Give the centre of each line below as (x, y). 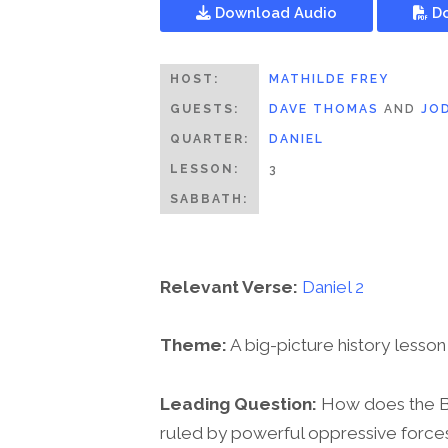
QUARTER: (209, 138)
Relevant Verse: (229, 287)
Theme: (193, 345)
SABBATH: (209, 198)
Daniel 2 (333, 287)
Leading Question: (238, 403)
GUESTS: (204, 108)
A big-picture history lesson (336, 345)
